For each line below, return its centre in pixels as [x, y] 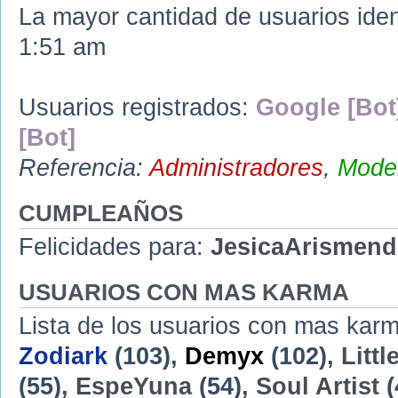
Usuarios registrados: [137, 108]
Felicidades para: [115, 247]
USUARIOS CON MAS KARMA [184, 293]
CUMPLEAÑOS [101, 214]
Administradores [236, 168]
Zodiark [63, 357]
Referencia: [84, 168]
